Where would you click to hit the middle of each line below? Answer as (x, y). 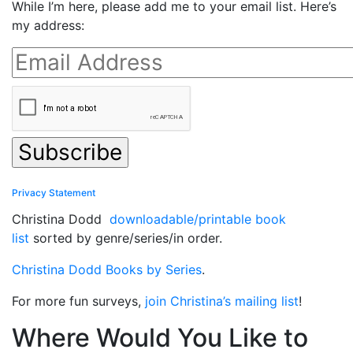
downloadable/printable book (198, 219)
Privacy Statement (54, 192)
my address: (48, 25)
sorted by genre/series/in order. (126, 238)
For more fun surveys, (76, 301)
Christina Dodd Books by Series (107, 269)
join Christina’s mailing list (220, 301)
